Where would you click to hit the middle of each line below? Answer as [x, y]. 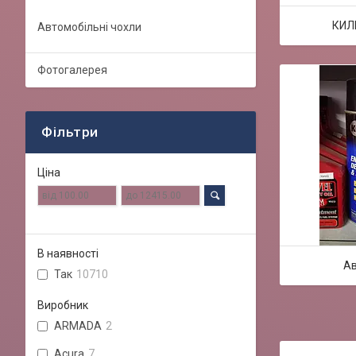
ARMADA [78, 325]
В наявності [68, 253]
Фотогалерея [72, 70]
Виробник [63, 305]
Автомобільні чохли [89, 27]
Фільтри [70, 132]
